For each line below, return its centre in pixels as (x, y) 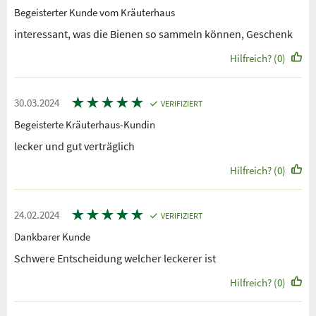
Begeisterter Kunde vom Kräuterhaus (95, 13)
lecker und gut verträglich (74, 146)
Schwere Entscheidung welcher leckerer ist (115, 258)
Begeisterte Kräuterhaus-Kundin (85, 124)
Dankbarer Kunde (52, 236)
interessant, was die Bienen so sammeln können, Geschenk (153, 34)
